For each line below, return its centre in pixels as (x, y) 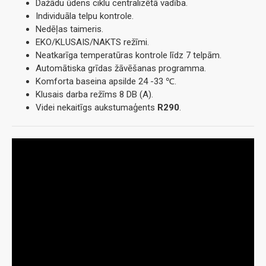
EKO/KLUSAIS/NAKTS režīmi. (92, 42)
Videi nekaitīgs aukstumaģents (95, 108)
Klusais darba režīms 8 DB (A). (94, 95)
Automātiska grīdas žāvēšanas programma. (121, 69)
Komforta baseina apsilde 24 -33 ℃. (106, 82)
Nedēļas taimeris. (69, 29)
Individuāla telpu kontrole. (85, 16)
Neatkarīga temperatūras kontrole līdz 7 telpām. (129, 56)
